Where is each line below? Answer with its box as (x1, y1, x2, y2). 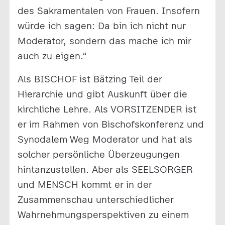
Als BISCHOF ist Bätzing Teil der (17, 73, 162, 85)
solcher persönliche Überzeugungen (17, 148, 180, 160)
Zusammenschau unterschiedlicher (17, 193, 173, 205)
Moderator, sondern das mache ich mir (17, 35, 191, 47)
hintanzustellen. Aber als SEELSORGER (17, 163, 193, 175)
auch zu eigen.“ (17, 50, 87, 62)
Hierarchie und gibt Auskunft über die (17, 88, 187, 100)
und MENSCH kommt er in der (17, 178, 152, 190)
